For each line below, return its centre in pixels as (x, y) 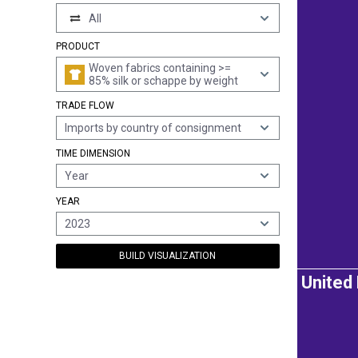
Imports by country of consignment (153, 128)
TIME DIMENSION (93, 153)
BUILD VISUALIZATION (168, 256)
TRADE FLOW (85, 105)
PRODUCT (78, 46)
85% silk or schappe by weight (163, 81)
